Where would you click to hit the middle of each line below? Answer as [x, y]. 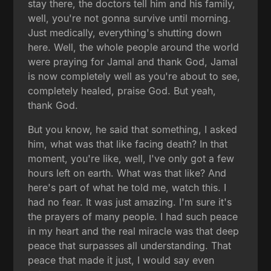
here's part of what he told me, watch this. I [127, 188]
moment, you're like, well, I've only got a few [131, 159]
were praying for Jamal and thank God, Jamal [133, 62]
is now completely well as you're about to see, [134, 77]
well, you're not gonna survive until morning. [130, 18]
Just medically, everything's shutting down [125, 33]
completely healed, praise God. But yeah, [122, 91]
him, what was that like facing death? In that [128, 144]
